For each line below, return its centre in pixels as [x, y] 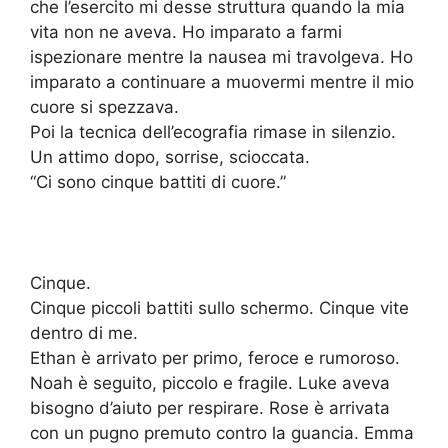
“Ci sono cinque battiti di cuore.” [158, 182]
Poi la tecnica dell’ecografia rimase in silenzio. [213, 132]
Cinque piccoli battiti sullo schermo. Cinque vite [219, 308]
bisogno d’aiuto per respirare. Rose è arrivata [210, 408]
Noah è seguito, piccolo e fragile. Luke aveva [210, 383]
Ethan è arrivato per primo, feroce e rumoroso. [215, 358]
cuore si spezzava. [104, 107]
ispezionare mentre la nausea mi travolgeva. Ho [221, 57]
